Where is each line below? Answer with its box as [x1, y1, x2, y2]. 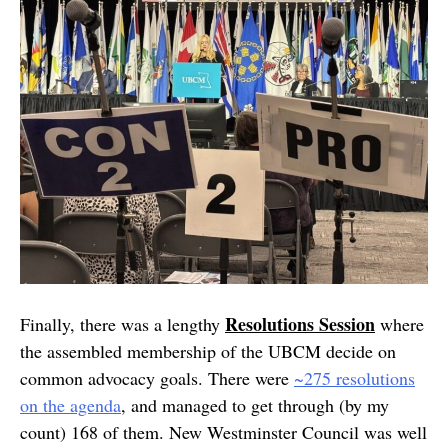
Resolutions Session [225, 311, 375, 337]
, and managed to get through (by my [121, 393, 389, 417]
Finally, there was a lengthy [20, 312, 225, 336]
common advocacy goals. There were [20, 366, 294, 390]
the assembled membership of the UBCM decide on [20, 339, 396, 363]
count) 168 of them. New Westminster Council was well [20, 420, 427, 444]
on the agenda [20, 393, 121, 417]
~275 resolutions [294, 366, 415, 390]
